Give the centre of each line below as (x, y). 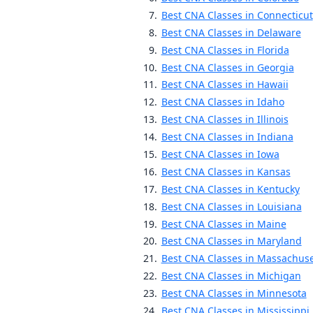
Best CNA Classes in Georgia (227, 67)
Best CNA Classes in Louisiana (231, 206)
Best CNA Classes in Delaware (231, 32)
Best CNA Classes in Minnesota (234, 293)
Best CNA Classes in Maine (224, 224)
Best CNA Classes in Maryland (231, 241)
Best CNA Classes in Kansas (226, 171)
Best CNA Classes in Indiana (227, 137)
